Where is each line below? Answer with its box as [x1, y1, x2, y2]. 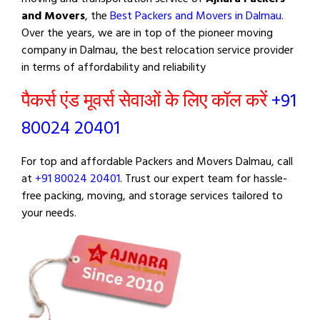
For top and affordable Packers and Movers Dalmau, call [21, 152, 293, 171]
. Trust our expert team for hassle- [120, 169, 287, 188]
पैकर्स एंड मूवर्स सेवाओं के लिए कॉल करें [21, 86, 271, 116]
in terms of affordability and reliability [21, 58, 206, 76]
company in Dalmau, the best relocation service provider [21, 41, 294, 59]
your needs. [21, 204, 76, 222]
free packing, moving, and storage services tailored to [21, 186, 283, 205]
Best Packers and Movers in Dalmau [110, 6, 281, 25]
